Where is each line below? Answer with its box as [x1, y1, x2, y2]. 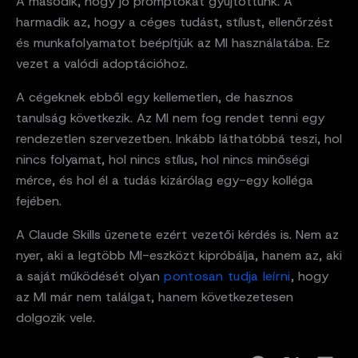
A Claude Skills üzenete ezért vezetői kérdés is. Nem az [16, 226, 339, 244]
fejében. [16, 193, 62, 210]
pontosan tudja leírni [160, 268, 291, 285]
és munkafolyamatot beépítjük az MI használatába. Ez [16, 34, 330, 52]
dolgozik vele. [16, 309, 95, 327]
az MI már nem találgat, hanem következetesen [16, 288, 293, 306]
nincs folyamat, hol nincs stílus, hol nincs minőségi [16, 151, 309, 169]
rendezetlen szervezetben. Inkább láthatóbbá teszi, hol [16, 130, 342, 148]
